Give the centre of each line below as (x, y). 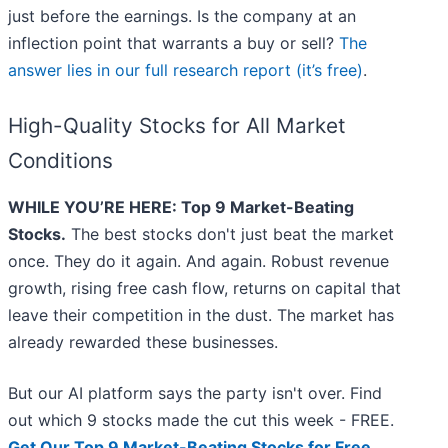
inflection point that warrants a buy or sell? (173, 43)
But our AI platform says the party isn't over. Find (195, 393)
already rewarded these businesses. (143, 342)
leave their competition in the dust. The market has (201, 315)
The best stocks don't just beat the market (230, 234)
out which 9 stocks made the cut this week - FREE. (201, 420)
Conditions (60, 161)
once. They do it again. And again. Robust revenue (198, 261)
